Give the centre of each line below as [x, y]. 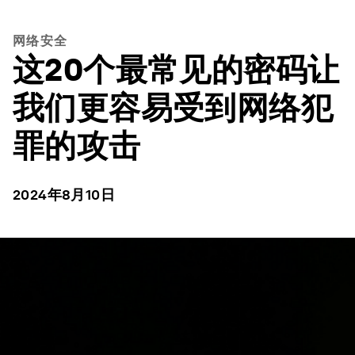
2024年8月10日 [64, 195]
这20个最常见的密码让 [176, 70]
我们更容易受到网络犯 [173, 108]
